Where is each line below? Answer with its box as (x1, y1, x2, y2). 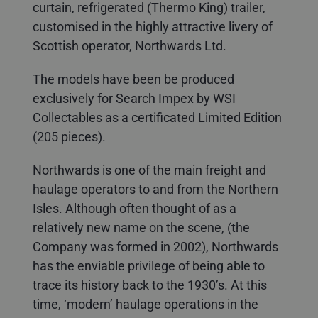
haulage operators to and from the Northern (33, 182, 278, 197)
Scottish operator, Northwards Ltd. (33, 38, 226, 53)
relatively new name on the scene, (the (33, 220, 250, 235)
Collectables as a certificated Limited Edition (33, 110, 282, 125)
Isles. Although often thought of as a (33, 201, 236, 216)
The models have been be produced (33, 72, 234, 87)
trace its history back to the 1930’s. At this (33, 278, 267, 292)
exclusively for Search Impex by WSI (33, 91, 236, 106)
